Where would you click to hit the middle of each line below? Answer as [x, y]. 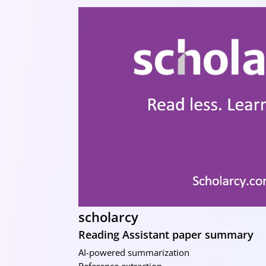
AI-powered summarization [134, 252]
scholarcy [108, 216]
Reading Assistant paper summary [166, 234]
